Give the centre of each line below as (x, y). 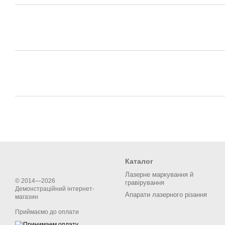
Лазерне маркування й (159, 175)
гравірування (145, 183)
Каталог (139, 161)
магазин (27, 197)
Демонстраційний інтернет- (55, 189)
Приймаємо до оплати (47, 212)
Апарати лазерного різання (166, 195)
